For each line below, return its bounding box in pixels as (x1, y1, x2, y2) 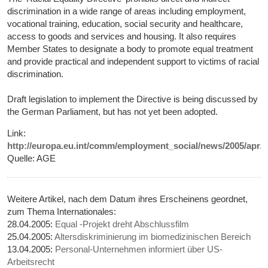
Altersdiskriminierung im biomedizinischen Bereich (54, 232, 251, 242)
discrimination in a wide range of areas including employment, (7, 6, 246, 17)
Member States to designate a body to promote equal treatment (7, 44, 254, 54)
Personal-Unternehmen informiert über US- (55, 244, 223, 255)
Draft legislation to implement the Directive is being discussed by (7, 94, 258, 105)
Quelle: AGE (7, 153, 56, 164)
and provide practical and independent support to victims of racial (7, 56, 260, 67)
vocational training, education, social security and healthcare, (7, 19, 243, 29)
